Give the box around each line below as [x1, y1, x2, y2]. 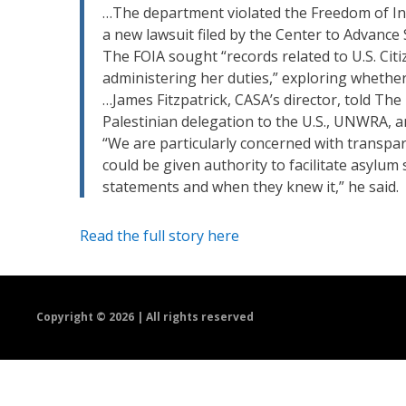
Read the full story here [80, 225, 239, 246]
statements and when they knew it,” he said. [102, 176, 399, 197]
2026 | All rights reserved [109, 309, 255, 325]
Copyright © [36, 309, 110, 325]
